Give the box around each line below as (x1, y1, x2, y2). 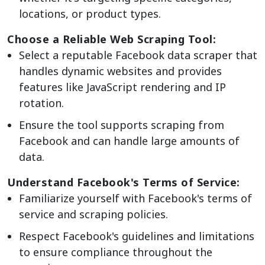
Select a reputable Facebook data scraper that (19, 47, 257, 62)
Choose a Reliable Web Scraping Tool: (7, 31, 216, 46)
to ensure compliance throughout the (19, 244, 212, 259)
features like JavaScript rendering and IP (19, 79, 226, 94)
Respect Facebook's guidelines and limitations (19, 228, 254, 243)
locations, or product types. (19, 6, 161, 21)
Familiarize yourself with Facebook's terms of (19, 190, 252, 205)
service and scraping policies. (19, 206, 168, 221)
